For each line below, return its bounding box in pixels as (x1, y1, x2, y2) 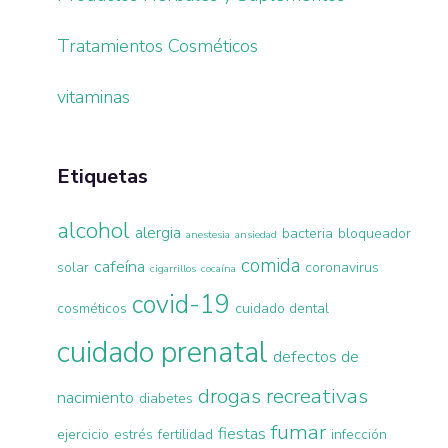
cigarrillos (150, 260, 197, 276)
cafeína (94, 254, 146, 278)
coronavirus (305, 257, 380, 277)
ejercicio (57, 424, 110, 444)
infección (331, 424, 388, 444)
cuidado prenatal (57, 331, 269, 372)
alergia (135, 220, 182, 244)
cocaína (201, 260, 237, 276)
